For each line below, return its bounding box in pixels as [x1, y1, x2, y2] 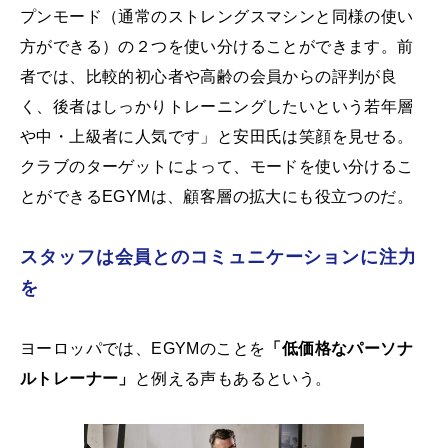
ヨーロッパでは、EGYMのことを [20, 340, 266, 358]
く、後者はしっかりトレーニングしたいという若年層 [20, 98, 414, 116]
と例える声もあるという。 [134, 370, 332, 388]
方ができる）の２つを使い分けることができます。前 [20, 38, 414, 56]
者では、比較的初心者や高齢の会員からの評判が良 [20, 68, 398, 86]
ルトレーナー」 [20, 370, 135, 388]
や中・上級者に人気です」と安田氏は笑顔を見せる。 [20, 128, 414, 146]
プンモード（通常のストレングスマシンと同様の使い [20, 8, 414, 26]
